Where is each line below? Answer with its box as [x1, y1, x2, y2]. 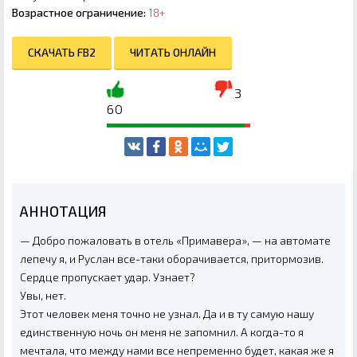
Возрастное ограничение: [12, 6, 146, 20]
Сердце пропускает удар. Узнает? [20, 270, 195, 284]
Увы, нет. [20, 288, 66, 303]
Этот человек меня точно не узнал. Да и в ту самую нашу [20, 307, 314, 321]
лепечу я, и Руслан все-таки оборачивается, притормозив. [20, 252, 324, 266]
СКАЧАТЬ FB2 [28, 45, 96, 60]
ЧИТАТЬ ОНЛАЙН [130, 45, 216, 60]
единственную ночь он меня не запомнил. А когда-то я [20, 325, 304, 339]
